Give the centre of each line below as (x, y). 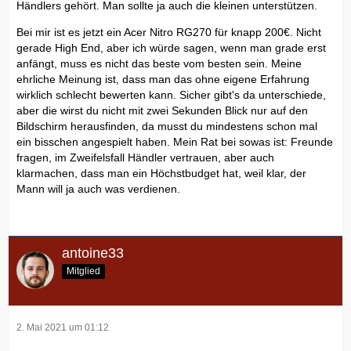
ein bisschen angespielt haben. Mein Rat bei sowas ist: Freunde (175, 141)
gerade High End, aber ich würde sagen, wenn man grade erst (171, 47)
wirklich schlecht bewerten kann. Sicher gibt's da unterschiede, (171, 94)
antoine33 (93, 253)
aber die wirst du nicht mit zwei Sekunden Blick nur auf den (162, 110)
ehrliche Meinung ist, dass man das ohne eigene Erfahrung (163, 79)
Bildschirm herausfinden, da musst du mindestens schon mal (167, 126)
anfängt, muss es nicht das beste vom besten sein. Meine (159, 63)
